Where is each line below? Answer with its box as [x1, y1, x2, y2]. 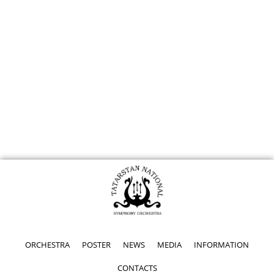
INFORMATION [194, 239, 249, 250]
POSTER [82, 239, 111, 250]
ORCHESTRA [25, 239, 70, 250]
